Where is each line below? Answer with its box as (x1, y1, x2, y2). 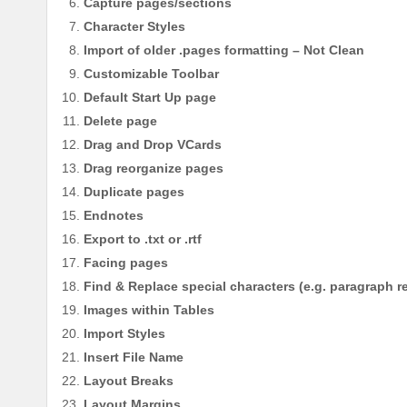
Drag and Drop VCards (84, 137, 222, 153)
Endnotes (84, 208, 144, 223)
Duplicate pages (84, 184, 184, 200)
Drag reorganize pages (84, 161, 223, 176)
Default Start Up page (84, 90, 216, 105)
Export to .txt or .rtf (84, 232, 202, 247)
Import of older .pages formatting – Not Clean (84, 43, 364, 58)
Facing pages (84, 255, 168, 271)
